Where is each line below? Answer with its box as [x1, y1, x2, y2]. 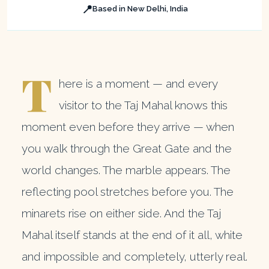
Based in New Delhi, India [92, 4, 188, 14]
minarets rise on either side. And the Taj [22, 206, 221, 220]
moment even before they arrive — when [22, 119, 234, 133]
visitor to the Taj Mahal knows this [59, 98, 228, 112]
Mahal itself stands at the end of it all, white [22, 228, 243, 241]
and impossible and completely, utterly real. [22, 249, 247, 263]
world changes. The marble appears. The [22, 163, 231, 177]
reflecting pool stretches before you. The [22, 184, 234, 198]
